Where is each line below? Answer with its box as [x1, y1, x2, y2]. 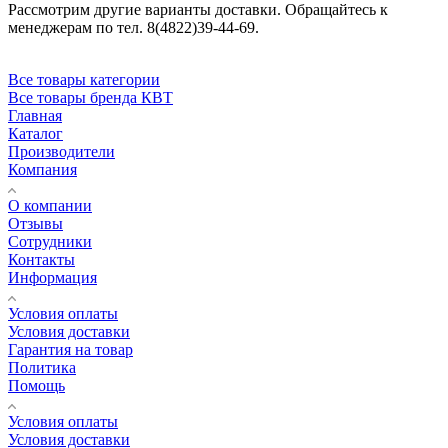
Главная [8, 106, 62, 124]
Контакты [8, 250, 75, 268]
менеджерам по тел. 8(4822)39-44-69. [8, 18, 259, 36]
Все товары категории [8, 70, 160, 88]
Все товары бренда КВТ [8, 88, 173, 106]
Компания [8, 160, 77, 178]
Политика [8, 358, 76, 376]
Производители [8, 142, 115, 160]
